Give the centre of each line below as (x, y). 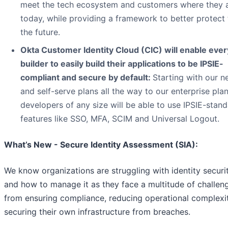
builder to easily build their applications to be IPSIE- (122, 63)
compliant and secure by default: (87, 77)
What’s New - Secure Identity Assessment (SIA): (101, 144)
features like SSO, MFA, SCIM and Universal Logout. (120, 118)
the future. (40, 32)
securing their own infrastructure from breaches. (97, 211)
